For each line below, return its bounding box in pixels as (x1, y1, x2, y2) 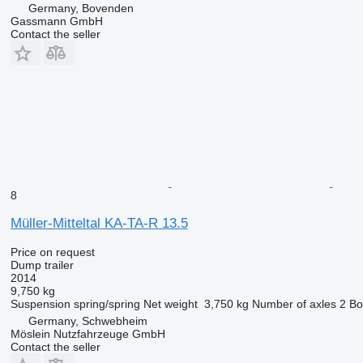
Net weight (143, 297, 198, 311)
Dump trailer (10, 258, 74, 272)
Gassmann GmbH (10, 15, 103, 28)
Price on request (10, 246, 95, 259)
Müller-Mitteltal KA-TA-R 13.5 (10, 216, 188, 232)
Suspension (10, 297, 70, 311)
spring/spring (73, 297, 140, 311)
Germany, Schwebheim (28, 314, 147, 328)
